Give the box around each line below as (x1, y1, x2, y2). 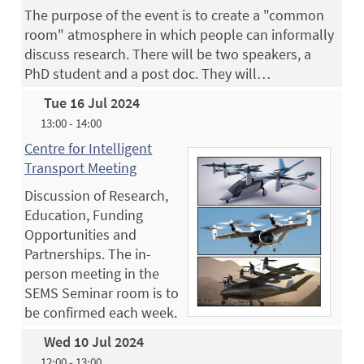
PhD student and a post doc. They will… (24, 63, 271, 83)
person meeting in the (24, 263, 160, 283)
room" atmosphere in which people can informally (24, 24, 335, 44)
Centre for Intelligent (24, 138, 153, 158)
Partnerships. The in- (24, 244, 152, 263)
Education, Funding (24, 205, 144, 224)
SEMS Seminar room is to (24, 283, 180, 302)
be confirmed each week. (24, 302, 178, 322)
